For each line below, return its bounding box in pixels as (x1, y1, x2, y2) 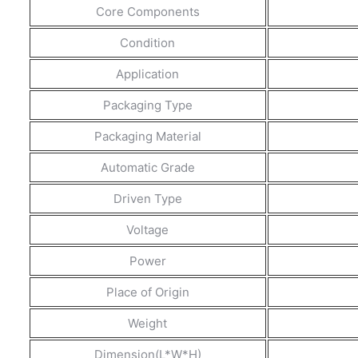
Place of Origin (105, 284, 189, 300)
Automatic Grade (100, 159, 195, 175)
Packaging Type (102, 97, 193, 113)
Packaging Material (93, 128, 201, 144)
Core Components (95, 3, 200, 19)
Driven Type (113, 190, 182, 206)
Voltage (126, 221, 169, 237)
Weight (128, 315, 168, 331)
